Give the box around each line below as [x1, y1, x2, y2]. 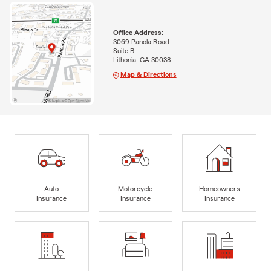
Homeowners [198, 184, 240, 192]
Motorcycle [118, 184, 153, 192]
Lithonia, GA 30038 [113, 56, 171, 64]
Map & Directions [120, 71, 177, 79]
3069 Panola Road [113, 38, 169, 46]
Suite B [113, 47, 134, 55]
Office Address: [113, 29, 163, 37]
